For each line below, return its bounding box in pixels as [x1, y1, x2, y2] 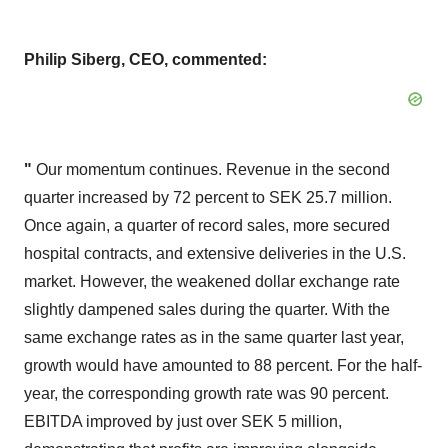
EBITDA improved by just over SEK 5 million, [24, 413, 342, 430]
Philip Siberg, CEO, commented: [24, 51, 267, 68]
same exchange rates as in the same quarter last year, [24, 329, 404, 346]
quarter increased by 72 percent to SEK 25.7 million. [24, 189, 392, 206]
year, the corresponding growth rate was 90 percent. [24, 385, 389, 402]
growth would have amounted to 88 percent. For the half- [24, 357, 422, 374]
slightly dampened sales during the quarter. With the [24, 301, 390, 318]
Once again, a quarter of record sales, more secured [24, 217, 390, 234]
